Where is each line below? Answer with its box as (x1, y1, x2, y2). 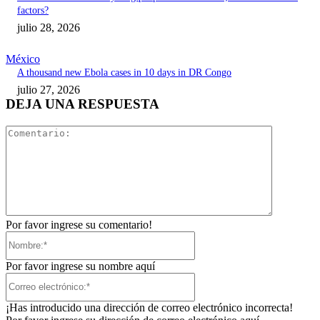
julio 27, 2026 (17, 84, 80, 96)
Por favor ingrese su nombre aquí (6, 259, 155, 272)
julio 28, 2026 (17, 21, 80, 34)
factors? (17, 5, 49, 16)
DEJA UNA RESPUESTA (6, 96, 159, 112)
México (6, 53, 40, 66)
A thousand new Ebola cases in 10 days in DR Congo (17, 67, 231, 79)
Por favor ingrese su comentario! (6, 218, 152, 231)
